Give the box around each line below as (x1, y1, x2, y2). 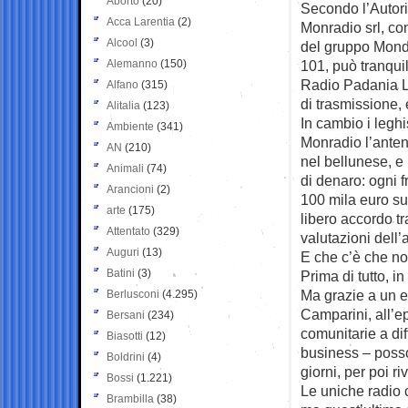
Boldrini (107, 350, 145, 363)
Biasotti (107, 329, 143, 342)
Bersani (107, 308, 145, 321)
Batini (107, 266, 135, 280)
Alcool (107, 36, 138, 49)
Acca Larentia (107, 15, 175, 28)
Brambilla (107, 392, 154, 405)
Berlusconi (107, 287, 159, 301)
